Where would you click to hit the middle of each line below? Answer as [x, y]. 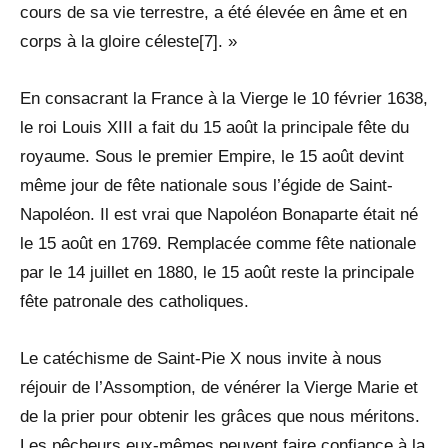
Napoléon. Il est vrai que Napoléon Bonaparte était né [219, 214]
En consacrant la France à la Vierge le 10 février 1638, [224, 98]
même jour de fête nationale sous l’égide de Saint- [206, 185]
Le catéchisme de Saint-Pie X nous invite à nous [201, 358]
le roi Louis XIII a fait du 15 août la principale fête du [214, 127]
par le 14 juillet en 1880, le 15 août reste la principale [217, 272]
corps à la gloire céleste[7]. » [128, 41]
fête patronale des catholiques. [134, 301]
